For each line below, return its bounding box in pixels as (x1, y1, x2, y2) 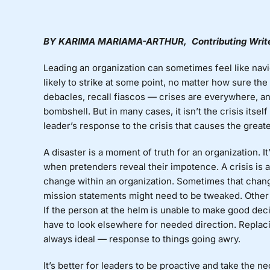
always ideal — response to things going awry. (43, 233, 240, 245)
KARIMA (58, 36, 98, 48)
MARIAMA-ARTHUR (97, 36, 184, 48)
